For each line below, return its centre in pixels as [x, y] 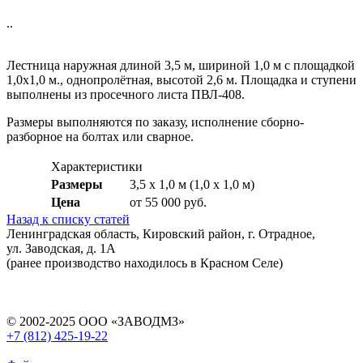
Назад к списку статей [68, 219]
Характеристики [97, 166]
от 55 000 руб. [168, 202]
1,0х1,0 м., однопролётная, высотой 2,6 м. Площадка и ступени [181, 79]
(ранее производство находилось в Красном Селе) [145, 263]
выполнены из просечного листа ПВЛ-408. [127, 94]
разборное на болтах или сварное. [102, 136]
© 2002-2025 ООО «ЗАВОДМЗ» [96, 321]
